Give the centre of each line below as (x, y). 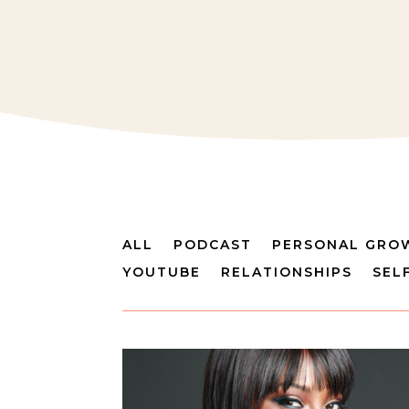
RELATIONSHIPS (287, 273)
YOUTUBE (162, 273)
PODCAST (213, 245)
